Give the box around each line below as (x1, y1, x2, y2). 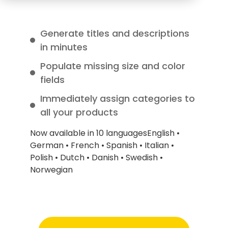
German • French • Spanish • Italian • (30, 139, 174, 151)
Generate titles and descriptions (40, 27, 189, 40)
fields (40, 73, 65, 86)
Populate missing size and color (40, 60, 185, 72)
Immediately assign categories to (40, 92, 195, 105)
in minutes (40, 41, 88, 53)
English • (147, 127, 180, 139)
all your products (40, 106, 118, 119)
